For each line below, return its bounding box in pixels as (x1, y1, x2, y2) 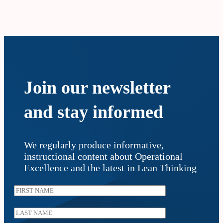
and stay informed (24, 102, 163, 122)
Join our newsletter (24, 78, 170, 98)
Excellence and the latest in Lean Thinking (24, 162, 197, 174)
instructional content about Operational (24, 151, 183, 162)
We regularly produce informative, (24, 139, 164, 151)
